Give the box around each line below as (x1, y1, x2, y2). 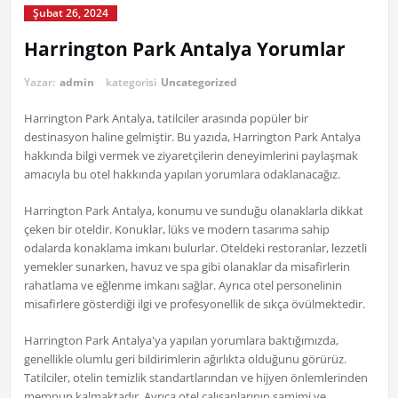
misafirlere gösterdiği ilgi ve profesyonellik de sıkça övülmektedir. (23, 296, 365, 313)
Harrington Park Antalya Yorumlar (23, 36, 346, 62)
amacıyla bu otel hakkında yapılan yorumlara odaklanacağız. (23, 166, 340, 183)
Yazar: (23, 75, 58, 91)
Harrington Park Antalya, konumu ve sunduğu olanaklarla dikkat (23, 203, 363, 219)
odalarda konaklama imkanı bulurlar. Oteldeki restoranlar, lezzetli (23, 240, 367, 257)
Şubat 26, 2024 (32, 5, 108, 21)
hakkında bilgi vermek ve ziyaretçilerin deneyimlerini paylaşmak (23, 147, 358, 164)
